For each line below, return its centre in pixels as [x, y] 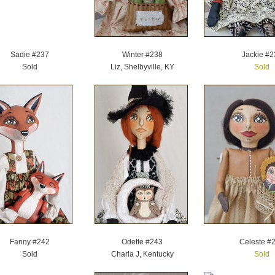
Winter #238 [142, 55]
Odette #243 [142, 242]
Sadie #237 [30, 55]
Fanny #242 [30, 242]
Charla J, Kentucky [142, 254]
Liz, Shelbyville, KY [142, 67]
